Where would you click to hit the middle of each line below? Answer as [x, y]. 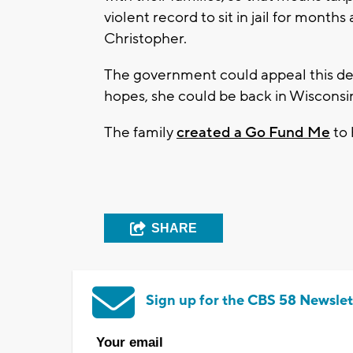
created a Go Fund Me [253, 133]
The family [140, 133]
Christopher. [145, 39]
